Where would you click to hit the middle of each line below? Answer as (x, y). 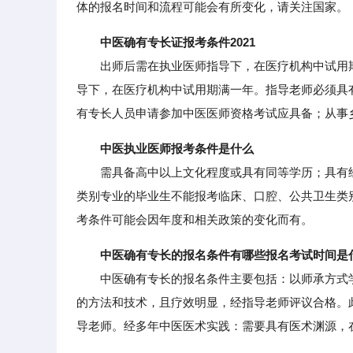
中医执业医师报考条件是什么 (177, 149)
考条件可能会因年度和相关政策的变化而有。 (195, 219)
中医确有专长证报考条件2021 (178, 42)
